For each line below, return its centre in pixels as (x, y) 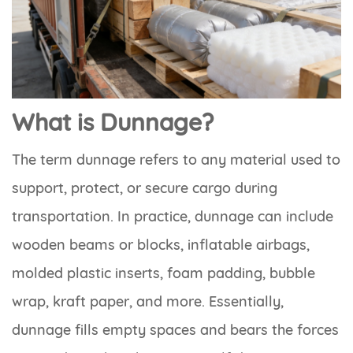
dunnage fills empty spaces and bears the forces (175, 329)
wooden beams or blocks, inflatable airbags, (161, 244)
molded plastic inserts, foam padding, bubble (163, 273)
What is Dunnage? (113, 122)
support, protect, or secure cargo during (145, 188)
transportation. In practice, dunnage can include (173, 216)
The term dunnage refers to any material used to (176, 159)
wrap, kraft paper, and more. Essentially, (148, 301)
